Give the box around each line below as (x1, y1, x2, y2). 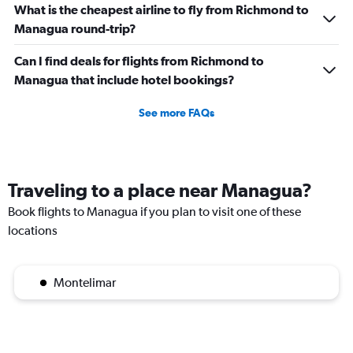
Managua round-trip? (14, 21, 136, 36)
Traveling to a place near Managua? (8, 179, 312, 202)
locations (8, 223, 58, 239)
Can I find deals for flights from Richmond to (14, 54, 264, 69)
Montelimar (54, 275, 116, 291)
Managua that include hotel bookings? (14, 72, 235, 87)
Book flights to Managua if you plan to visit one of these (8, 204, 301, 220)
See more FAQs (139, 106, 214, 120)
